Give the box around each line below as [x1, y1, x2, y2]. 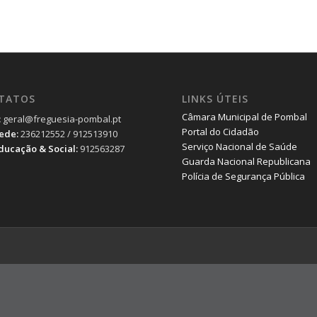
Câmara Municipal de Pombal [182, 110, 308, 123]
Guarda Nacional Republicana [182, 154, 311, 168]
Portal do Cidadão [182, 125, 260, 138]
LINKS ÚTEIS [182, 91, 249, 105]
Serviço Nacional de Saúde [182, 139, 298, 153]
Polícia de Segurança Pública [182, 169, 306, 183]
